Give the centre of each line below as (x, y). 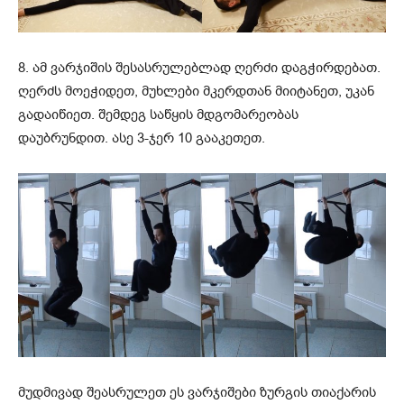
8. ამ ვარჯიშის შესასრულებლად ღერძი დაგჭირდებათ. (199, 67)
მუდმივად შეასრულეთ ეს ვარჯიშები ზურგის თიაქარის (197, 392)
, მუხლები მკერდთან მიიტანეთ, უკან (254, 91)
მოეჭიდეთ (100, 91)
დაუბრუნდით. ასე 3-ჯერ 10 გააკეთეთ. (142, 138)
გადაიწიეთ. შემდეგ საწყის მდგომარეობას (158, 114)
